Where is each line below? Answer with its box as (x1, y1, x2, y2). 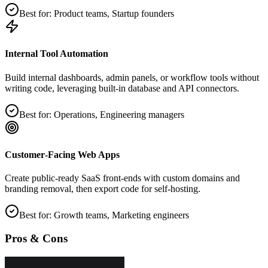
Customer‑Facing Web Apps (5, 149, 120, 160)
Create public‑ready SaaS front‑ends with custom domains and (5, 173, 240, 184)
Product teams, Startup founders (54, 8, 174, 19)
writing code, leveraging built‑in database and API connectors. (5, 83, 239, 93)
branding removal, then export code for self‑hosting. (5, 184, 200, 194)
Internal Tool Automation (5, 48, 108, 59)
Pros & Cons (5, 232, 68, 245)
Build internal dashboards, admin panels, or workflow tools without (5, 72, 259, 83)
